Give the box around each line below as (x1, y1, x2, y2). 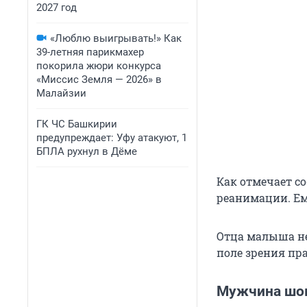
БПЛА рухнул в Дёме (36, 145, 137, 158)
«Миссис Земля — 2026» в (36, 73, 162, 86)
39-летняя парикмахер (36, 46, 144, 58)
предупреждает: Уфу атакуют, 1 (36, 132, 187, 144)
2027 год (36, 1, 77, 14)
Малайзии (36, 87, 86, 99)
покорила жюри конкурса (36, 60, 161, 72)
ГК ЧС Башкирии (36, 118, 117, 130)
